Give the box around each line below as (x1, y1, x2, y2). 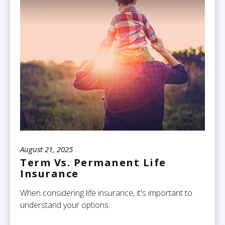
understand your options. (20, 199, 110, 211)
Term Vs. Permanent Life (20, 156, 166, 170)
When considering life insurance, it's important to (20, 187, 192, 199)
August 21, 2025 (20, 144, 73, 155)
